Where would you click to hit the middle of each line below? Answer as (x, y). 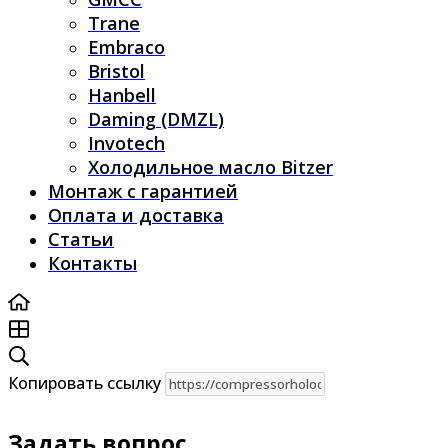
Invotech (126, 143)
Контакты (92, 263)
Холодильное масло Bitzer (210, 167)
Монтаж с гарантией (143, 191)
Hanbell (122, 95)
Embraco (126, 47)
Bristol (116, 71)
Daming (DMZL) (156, 119)
